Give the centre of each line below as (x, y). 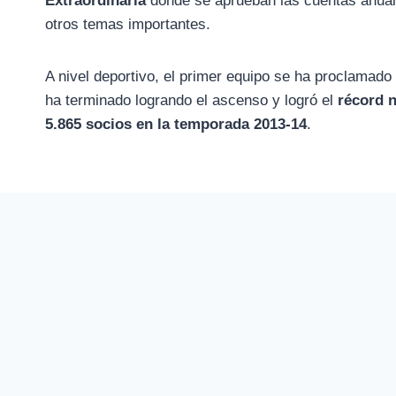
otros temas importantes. (128, 25)
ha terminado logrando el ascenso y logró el (191, 101)
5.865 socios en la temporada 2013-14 (176, 125)
